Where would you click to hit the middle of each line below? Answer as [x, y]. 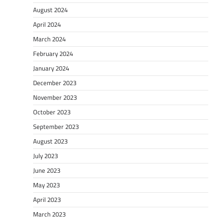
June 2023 [47, 171]
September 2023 [56, 127]
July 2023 [45, 156]
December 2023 [55, 83]
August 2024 [50, 10]
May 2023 [46, 185]
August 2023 [50, 141]
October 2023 [52, 112]
